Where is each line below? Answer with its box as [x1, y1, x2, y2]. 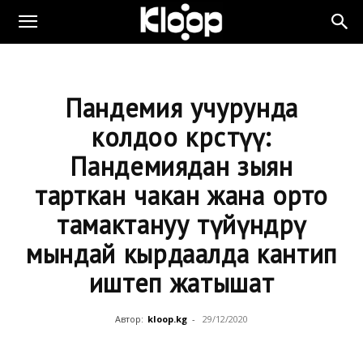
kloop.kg [147, 313, 187, 325]
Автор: [115, 313, 143, 325]
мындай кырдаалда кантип [26, 237, 337, 271]
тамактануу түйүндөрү [57, 207, 306, 241]
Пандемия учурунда [65, 91, 298, 125]
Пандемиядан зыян [70, 149, 293, 183]
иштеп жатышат [88, 266, 275, 300]
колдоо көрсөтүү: [91, 120, 272, 154]
